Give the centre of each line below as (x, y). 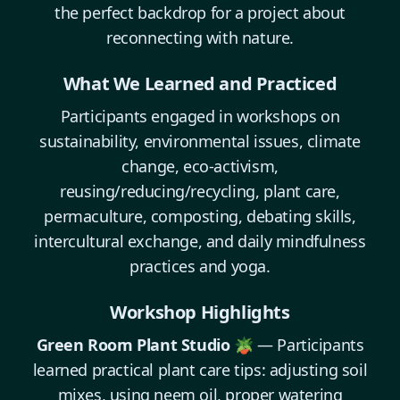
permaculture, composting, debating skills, (200, 217)
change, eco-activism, (200, 167)
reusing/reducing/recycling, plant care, (200, 192)
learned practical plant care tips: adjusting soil (200, 370)
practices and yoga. (200, 267)
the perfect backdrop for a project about (200, 13)
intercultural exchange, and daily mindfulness (200, 242)
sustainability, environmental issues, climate (200, 142)
